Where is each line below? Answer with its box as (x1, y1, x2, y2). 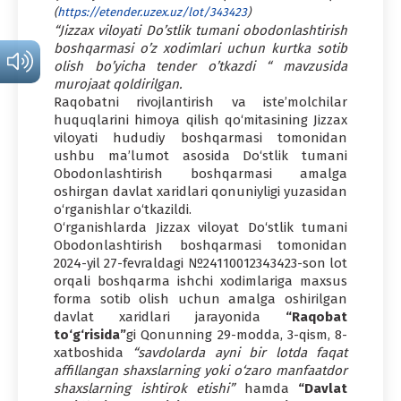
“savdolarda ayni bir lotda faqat (132, 344, 348, 361)
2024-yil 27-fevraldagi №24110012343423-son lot (54, 254, 347, 271)
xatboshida (54, 344, 133, 361)
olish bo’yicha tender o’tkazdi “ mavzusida (54, 57, 347, 74)
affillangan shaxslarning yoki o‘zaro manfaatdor (54, 362, 347, 379)
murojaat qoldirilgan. (54, 75, 183, 92)
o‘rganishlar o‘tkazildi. (54, 200, 192, 218)
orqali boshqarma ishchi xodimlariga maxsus (54, 272, 347, 289)
